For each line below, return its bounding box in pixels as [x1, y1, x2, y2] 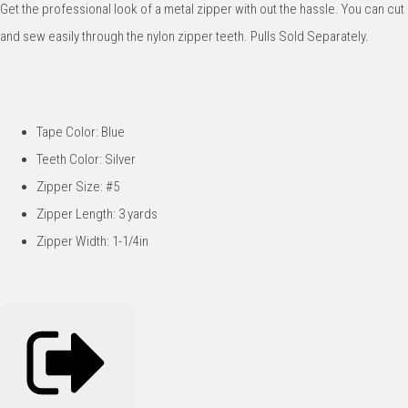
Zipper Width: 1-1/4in [36, 232, 148, 250]
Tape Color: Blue [36, 123, 125, 140]
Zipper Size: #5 [36, 178, 119, 195]
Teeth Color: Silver [36, 150, 136, 168]
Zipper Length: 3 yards [36, 205, 158, 222]
